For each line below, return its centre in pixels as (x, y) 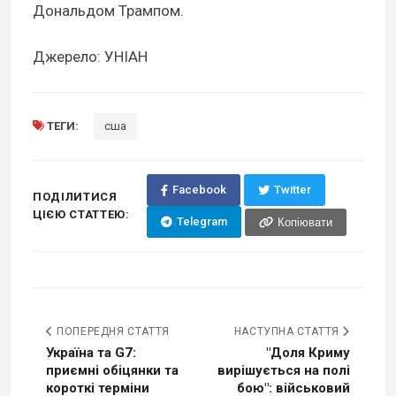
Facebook (199, 190)
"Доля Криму (308, 353)
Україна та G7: (91, 353)
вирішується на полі (284, 371)
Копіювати (305, 222)
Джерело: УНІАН (90, 57)
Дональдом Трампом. (108, 11)
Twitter (292, 190)
